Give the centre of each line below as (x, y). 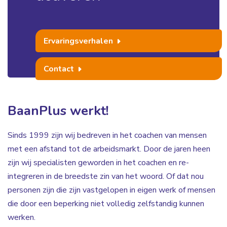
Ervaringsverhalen (79, 41)
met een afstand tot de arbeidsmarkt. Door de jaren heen (109, 149)
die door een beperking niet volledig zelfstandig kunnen (106, 204)
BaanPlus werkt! (58, 111)
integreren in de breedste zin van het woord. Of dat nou (106, 177)
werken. (22, 218)
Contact (60, 69)
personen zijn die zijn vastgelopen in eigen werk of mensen (111, 190)
